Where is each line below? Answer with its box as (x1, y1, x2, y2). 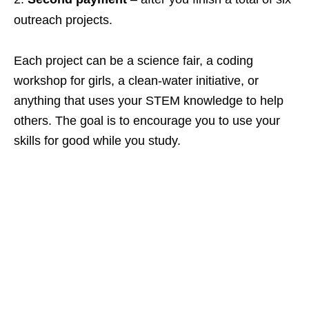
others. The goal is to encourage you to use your (14, 114, 280, 128)
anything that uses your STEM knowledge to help (14, 94, 283, 108)
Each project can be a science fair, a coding (14, 54, 253, 68)
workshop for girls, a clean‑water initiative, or (14, 74, 259, 88)
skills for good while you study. (14, 134, 181, 148)
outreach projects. (14, 13, 112, 28)
